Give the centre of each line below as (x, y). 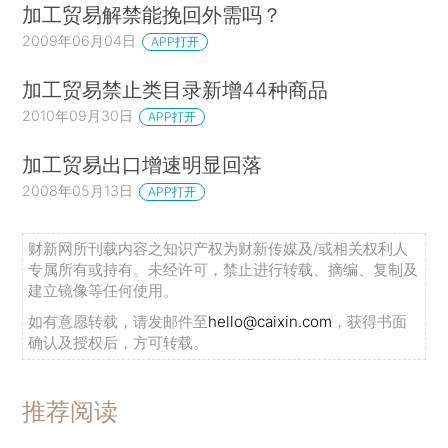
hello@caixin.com (270, 322)
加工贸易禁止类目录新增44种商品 (175, 89)
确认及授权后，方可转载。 (118, 343)
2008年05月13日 (78, 190)
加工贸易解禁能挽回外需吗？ (152, 15)
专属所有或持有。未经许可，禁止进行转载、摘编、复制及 (223, 270)
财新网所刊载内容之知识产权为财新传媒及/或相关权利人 (218, 249)
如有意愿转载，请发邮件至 (118, 322)
